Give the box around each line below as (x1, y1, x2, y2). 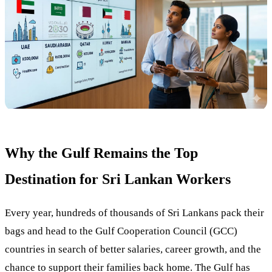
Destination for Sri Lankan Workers (5, 171, 231, 187)
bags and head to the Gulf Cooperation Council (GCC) (5, 225, 237, 237)
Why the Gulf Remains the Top (5, 144, 198, 161)
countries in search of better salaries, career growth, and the (5, 243, 261, 255)
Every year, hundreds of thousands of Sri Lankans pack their (5, 206, 264, 219)
